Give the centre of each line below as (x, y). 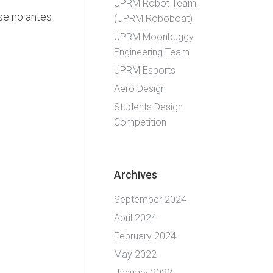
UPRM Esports (145, 70)
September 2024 (150, 200)
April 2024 (135, 218)
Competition (140, 122)
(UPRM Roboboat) (153, 19)
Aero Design (140, 89)
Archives (136, 175)
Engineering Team (152, 52)
